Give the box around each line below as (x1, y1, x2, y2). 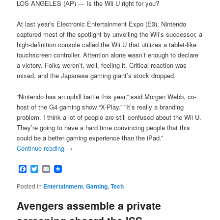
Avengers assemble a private (17, 198, 162, 213)
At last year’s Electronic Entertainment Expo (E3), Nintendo (17, 19, 187, 29)
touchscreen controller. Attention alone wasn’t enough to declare (17, 50, 199, 60)
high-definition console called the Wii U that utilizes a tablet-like (17, 40, 197, 50)
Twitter (38, 163, 61, 175)
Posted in (17, 182, 42, 191)
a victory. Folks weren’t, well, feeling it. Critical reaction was (17, 60, 187, 70)
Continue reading (17, 143, 67, 153)
